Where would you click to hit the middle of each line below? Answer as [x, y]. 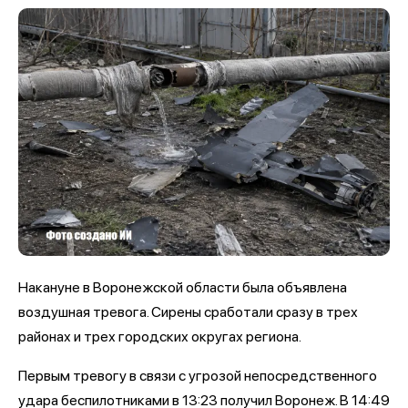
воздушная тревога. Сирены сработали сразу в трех [188, 311]
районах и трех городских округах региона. [160, 336]
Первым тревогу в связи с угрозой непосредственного [198, 375]
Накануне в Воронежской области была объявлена [183, 287]
